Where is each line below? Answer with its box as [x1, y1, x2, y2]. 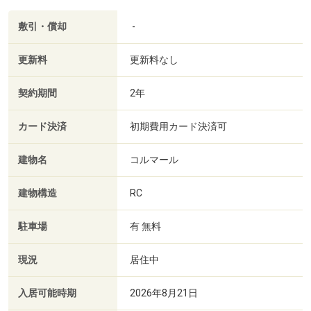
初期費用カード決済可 [130, 120, 227, 132]
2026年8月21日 [130, 287, 198, 299]
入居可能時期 [18, 287, 76, 299]
